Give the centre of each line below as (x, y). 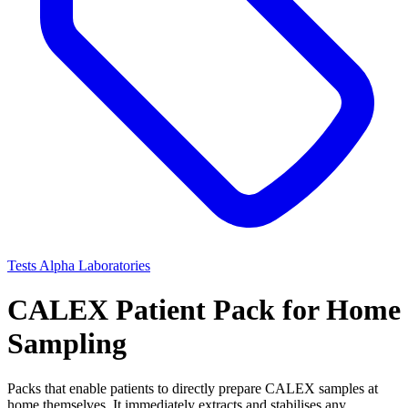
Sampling (67, 344)
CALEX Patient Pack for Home (204, 310)
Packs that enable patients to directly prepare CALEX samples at (193, 388)
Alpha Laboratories (95, 265)
